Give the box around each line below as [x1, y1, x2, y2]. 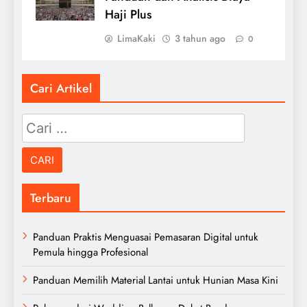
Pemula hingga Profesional [33, 244, 148, 260]
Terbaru [30, 188, 71, 207]
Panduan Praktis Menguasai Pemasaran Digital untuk [33, 229, 258, 245]
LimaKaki [117, 31, 156, 45]
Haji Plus [105, 5, 151, 23]
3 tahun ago [175, 31, 225, 45]
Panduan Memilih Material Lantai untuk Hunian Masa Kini [33, 272, 278, 288]
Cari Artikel [30, 79, 92, 97]
